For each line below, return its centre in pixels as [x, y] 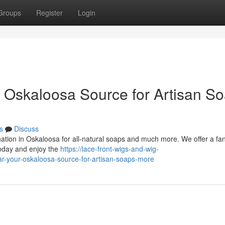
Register [49, 13]
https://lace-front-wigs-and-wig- [109, 149]
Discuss [26, 129]
